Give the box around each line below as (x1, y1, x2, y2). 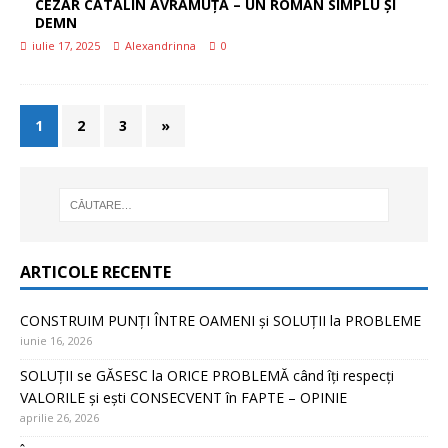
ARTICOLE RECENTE (20, 260, 171, 283)
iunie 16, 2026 (20, 332, 92, 348)
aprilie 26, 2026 (20, 409, 99, 425)
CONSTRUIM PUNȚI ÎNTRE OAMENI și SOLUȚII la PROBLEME (20, 310, 421, 330)
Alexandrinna (125, 38, 196, 54)
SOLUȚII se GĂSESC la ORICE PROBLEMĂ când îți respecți (20, 365, 394, 385)
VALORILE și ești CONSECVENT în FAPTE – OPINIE (20, 387, 347, 407)
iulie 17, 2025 (32, 38, 100, 54)
